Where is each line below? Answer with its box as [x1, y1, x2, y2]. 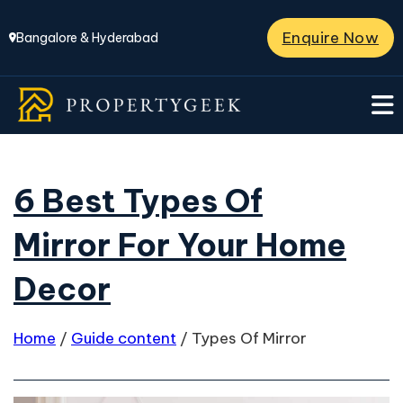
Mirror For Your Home [13, 225, 346, 264]
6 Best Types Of [13, 181, 263, 220]
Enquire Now [282, 27, 379, 48]
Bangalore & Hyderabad [16, 30, 158, 46]
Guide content [71, 328, 176, 348]
